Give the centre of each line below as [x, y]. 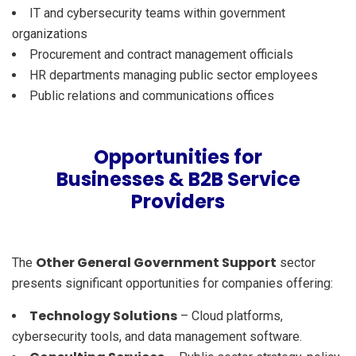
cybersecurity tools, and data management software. [157, 336]
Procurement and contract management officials [161, 54]
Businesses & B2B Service [178, 179]
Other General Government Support [156, 262]
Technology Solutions [103, 315]
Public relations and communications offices [152, 95]
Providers [178, 201]
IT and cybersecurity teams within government [157, 13]
